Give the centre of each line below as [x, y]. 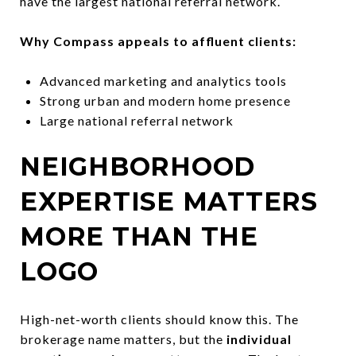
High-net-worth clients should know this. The [159, 319]
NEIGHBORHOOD [137, 166]
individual [259, 339]
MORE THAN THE [139, 236]
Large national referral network [136, 120]
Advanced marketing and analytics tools [163, 80]
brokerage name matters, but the [123, 339]
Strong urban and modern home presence [165, 100]
